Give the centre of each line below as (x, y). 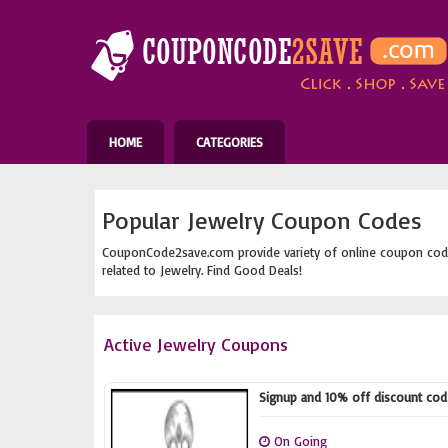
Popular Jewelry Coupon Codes (262, 220)
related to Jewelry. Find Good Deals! (202, 270)
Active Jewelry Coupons (196, 344)
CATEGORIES (229, 142)
